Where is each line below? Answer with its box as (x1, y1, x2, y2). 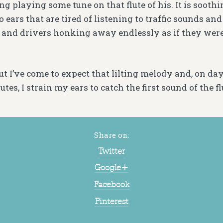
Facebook (94, 179, 129, 190)
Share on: (94, 129, 129, 140)
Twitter (98, 145, 125, 156)
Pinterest (95, 196, 128, 206)
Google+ (95, 162, 128, 173)
